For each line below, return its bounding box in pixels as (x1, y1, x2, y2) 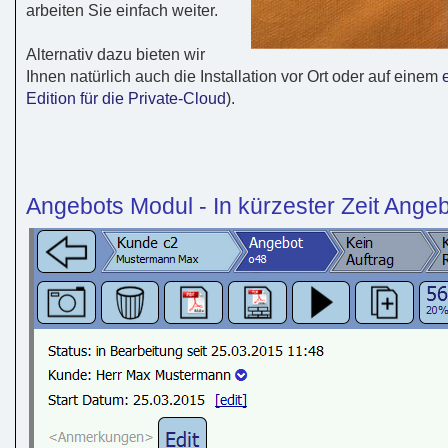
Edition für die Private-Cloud (26, 89, 226, 107)
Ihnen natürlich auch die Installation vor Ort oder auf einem (26, 67, 442, 85)
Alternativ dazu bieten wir (26, 45, 205, 63)
